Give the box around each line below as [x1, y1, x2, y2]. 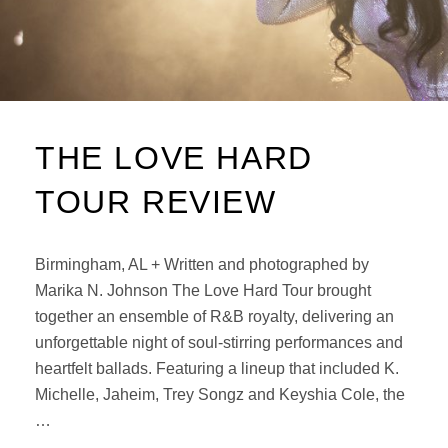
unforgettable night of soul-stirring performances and [35, 334, 403, 351]
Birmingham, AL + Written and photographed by [35, 256, 369, 273]
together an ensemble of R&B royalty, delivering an [35, 308, 394, 325]
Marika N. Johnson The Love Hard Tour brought [35, 282, 371, 299]
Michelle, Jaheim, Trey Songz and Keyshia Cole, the [35, 386, 405, 403]
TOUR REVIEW [35, 184, 277, 220]
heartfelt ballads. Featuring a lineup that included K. [35, 360, 399, 377]
